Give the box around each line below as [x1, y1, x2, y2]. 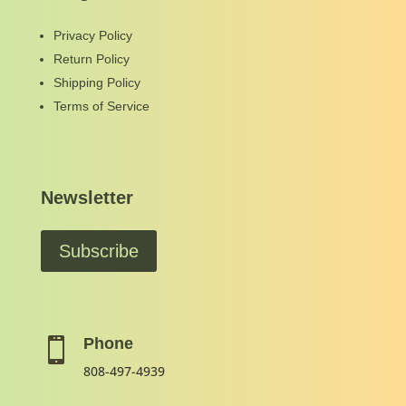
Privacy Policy [53, 28, 132, 43]
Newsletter [40, 188, 133, 208]
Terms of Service [53, 99, 150, 114]
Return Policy [53, 52, 130, 67]
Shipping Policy [53, 75, 140, 91]
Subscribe [58, 241, 139, 262]
